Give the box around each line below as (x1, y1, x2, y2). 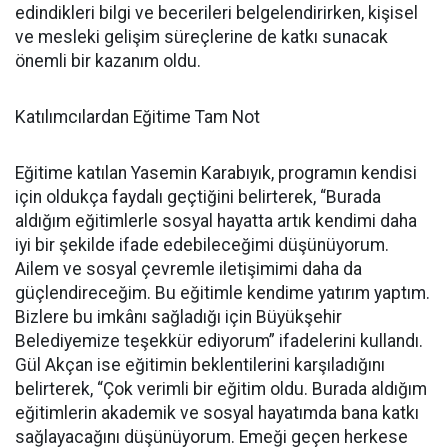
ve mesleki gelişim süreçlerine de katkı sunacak (15, 26, 388, 47)
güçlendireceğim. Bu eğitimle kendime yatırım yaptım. (15, 282, 430, 303)
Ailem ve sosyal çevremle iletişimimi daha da (15, 258, 362, 279)
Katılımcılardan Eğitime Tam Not (15, 106, 260, 127)
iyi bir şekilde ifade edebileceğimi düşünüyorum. (15, 234, 389, 255)
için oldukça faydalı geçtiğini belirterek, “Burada (15, 186, 381, 207)
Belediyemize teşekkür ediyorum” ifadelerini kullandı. (15, 330, 423, 351)
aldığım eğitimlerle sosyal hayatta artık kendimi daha (15, 210, 417, 231)
